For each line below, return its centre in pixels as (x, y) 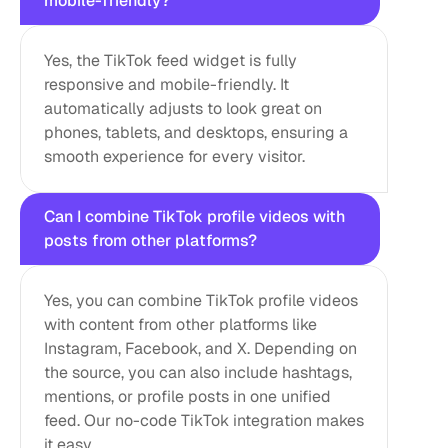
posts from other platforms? (150, 240)
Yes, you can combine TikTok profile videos (201, 300)
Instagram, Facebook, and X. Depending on (200, 348)
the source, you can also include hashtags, (198, 372)
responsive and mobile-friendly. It (166, 84)
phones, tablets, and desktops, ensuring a (196, 132)
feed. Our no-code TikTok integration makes (204, 420)
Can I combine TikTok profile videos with (194, 216)
